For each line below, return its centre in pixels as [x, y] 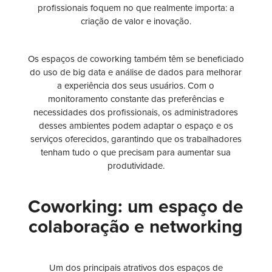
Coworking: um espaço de [136, 207]
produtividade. [136, 166]
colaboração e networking [136, 227]
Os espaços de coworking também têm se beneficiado [136, 59]
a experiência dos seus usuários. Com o [136, 86]
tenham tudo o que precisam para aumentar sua [136, 153]
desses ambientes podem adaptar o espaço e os [136, 126]
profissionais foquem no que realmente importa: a [136, 8]
